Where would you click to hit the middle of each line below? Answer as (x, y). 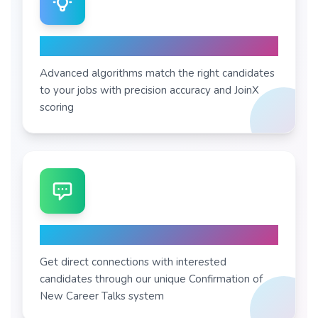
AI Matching (79, 46)
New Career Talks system (102, 296)
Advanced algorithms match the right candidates (157, 73)
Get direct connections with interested (133, 262)
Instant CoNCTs (91, 235)
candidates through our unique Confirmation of (151, 279)
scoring (57, 107)
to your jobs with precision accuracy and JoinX (149, 90)
